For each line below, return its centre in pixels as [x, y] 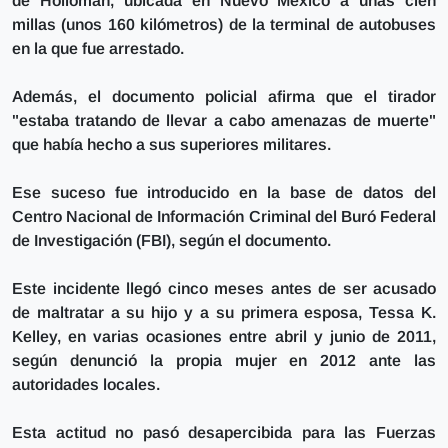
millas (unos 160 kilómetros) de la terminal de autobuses [224, 24]
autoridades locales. [86, 384]
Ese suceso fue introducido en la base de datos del [224, 192]
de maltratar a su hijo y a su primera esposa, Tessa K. [224, 312]
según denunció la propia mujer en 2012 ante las [224, 360]
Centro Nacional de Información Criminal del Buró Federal [224, 216]
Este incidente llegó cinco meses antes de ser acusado [224, 288]
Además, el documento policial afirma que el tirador [224, 96]
